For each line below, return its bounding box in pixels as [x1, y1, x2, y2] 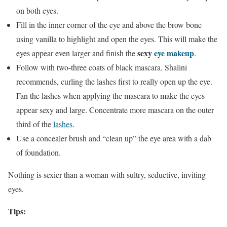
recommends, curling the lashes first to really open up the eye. [16, 76, 215, 87]
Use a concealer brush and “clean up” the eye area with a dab [16, 133, 211, 144]
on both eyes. [16, 5, 58, 16]
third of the [16, 119, 53, 130]
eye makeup [154, 47, 194, 59]
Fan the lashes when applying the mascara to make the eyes [16, 90, 205, 101]
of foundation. [16, 147, 61, 158]
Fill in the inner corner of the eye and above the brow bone [16, 19, 202, 30]
